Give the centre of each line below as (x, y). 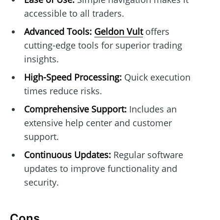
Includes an (151, 109)
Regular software (147, 154)
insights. (41, 59)
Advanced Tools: (58, 31)
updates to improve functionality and (100, 168)
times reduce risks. (63, 91)
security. (41, 182)
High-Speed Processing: (73, 77)
